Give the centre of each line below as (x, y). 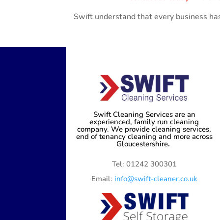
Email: (103, 179)
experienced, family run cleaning (144, 122)
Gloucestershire (142, 144)
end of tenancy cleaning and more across (144, 137)
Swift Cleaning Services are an (144, 115)
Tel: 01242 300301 (144, 164)
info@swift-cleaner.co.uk (156, 179)
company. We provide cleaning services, (144, 129)
